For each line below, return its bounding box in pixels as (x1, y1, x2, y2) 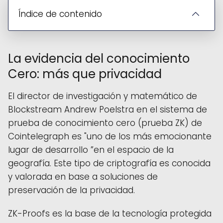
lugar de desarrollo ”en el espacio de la (8, 143, 174, 156)
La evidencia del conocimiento (8, 50, 190, 67)
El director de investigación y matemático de (8, 90, 197, 102)
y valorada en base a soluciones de (8, 170, 158, 183)
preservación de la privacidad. (8, 184, 135, 196)
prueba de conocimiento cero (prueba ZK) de (8, 116, 202, 129)
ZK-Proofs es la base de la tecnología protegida (8, 207, 212, 220)
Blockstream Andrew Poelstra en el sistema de (8, 103, 207, 115)
